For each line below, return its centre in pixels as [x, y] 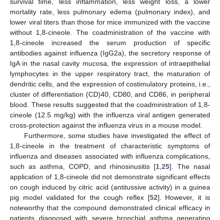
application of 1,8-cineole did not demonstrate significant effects [110, 177]
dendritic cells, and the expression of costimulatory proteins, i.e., [110, 84]
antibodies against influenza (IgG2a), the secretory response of [110, 53]
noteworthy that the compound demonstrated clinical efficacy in [110, 208]
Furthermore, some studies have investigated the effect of [117, 136]
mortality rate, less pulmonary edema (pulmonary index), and [110, 12]
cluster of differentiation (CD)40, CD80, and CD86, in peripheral [110, 95]
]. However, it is [184, 198]
